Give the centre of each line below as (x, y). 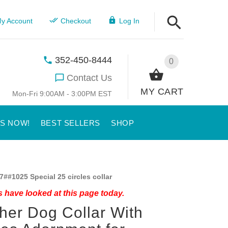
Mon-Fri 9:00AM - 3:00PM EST (62, 93)
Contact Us (90, 78)
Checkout (76, 21)
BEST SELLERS (70, 123)
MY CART (162, 91)
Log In (129, 21)
